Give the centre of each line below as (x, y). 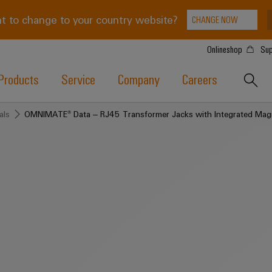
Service (78, 79)
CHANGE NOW (215, 19)
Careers (199, 79)
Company (138, 79)
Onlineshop (225, 49)
